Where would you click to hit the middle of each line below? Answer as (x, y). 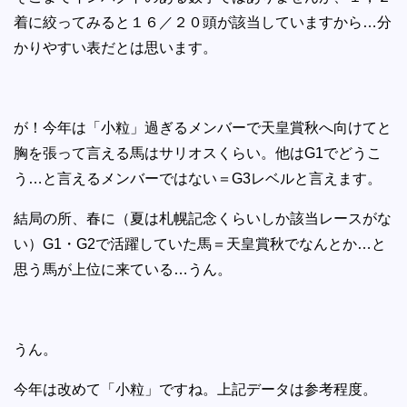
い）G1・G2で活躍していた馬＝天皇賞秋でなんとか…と (200, 243)
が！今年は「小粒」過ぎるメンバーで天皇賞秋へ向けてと (203, 127)
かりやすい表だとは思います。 (115, 47)
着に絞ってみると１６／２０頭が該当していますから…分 (203, 22)
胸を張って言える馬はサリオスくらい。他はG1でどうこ (198, 153)
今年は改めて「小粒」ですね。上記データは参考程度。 (195, 389)
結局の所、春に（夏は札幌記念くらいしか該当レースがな (203, 218)
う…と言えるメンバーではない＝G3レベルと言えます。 (198, 178)
